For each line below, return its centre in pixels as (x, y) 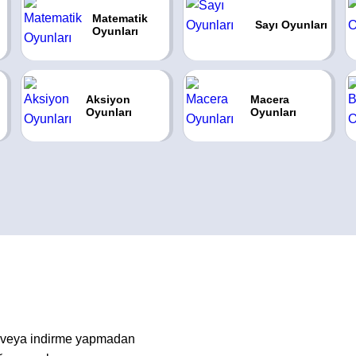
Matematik (120, 18)
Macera (269, 99)
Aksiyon (108, 99)
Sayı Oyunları (291, 25)
